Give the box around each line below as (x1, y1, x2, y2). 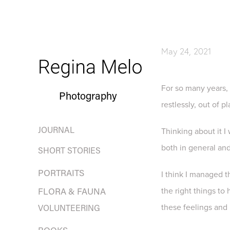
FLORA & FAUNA (37, 185, 106, 197)
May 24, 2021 (161, 46, 212, 56)
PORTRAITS (37, 167, 84, 178)
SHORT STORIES (37, 145, 101, 156)
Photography (59, 89, 118, 102)
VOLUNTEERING (37, 202, 100, 213)
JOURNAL (37, 124, 74, 135)
